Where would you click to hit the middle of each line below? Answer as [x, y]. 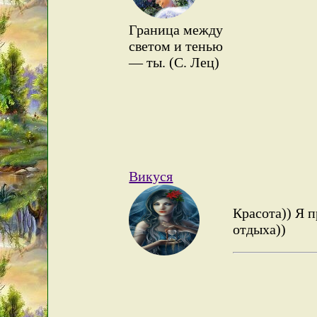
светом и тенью [176, 46]
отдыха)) [259, 229]
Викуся [151, 176]
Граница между [176, 29]
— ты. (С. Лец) [174, 62]
